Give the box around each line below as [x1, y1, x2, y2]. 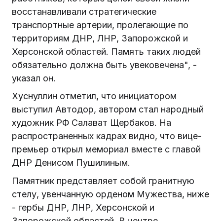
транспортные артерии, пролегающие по [12, 20, 188, 31]
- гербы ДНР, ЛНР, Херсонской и [12, 202, 154, 213]
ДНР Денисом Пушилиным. [12, 157, 130, 168]
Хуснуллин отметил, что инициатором [12, 91, 177, 102]
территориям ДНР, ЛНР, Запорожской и [12, 33, 188, 44]
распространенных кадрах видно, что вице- [12, 131, 202, 142]
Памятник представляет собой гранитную [12, 175, 194, 186]
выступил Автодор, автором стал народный [12, 104, 204, 115]
